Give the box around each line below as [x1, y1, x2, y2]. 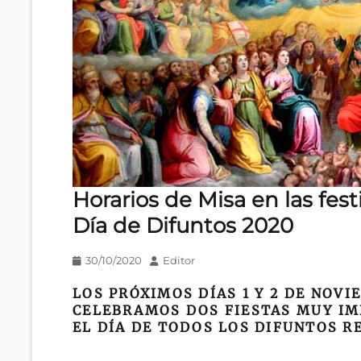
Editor [163, 254, 195, 268]
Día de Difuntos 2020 [73, 213, 293, 239]
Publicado [72, 253, 126, 267]
